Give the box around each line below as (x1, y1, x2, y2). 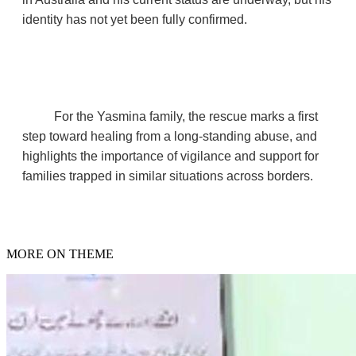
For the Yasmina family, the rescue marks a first (54, 109, 318, 123)
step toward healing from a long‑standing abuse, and (22, 129, 317, 143)
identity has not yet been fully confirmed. (22, 12, 247, 26)
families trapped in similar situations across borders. (22, 168, 313, 183)
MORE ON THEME (6, 246, 114, 261)
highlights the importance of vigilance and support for (22, 149, 319, 163)
